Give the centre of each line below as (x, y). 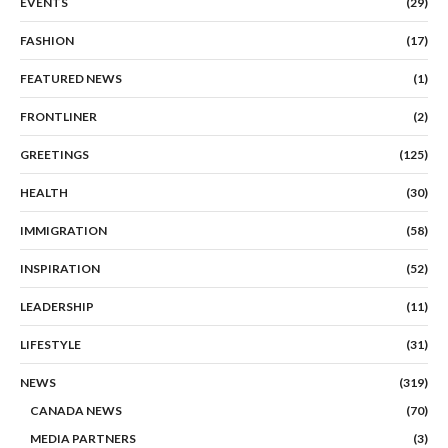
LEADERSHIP (57, 306)
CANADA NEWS (76, 410)
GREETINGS (54, 154)
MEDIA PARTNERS (83, 438)
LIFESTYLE (50, 344)
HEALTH (44, 192)
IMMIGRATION (63, 230)
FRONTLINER (58, 116)
